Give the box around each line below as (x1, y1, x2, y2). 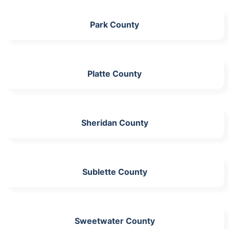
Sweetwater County (74, 215, 155, 226)
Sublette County (82, 166, 147, 177)
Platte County (87, 68, 142, 79)
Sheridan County (81, 117, 148, 128)
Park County (90, 19, 139, 30)
